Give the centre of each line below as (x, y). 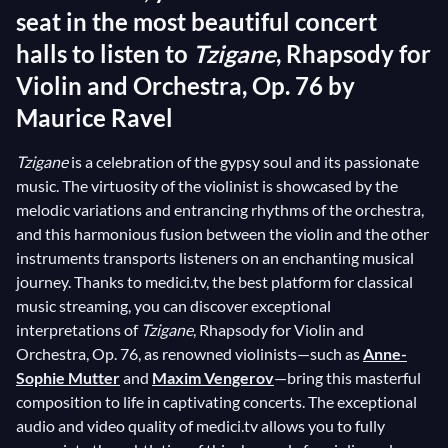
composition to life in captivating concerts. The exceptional (216, 401)
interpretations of (78, 329)
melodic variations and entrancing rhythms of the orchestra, (220, 209)
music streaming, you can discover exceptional (173, 305)
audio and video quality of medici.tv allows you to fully (200, 425)
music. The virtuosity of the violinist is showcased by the (207, 185)
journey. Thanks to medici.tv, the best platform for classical (214, 281)
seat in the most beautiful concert (196, 21)
